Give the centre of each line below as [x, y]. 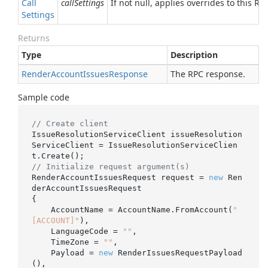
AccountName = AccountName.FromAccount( [141, 209]
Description [194, 55]
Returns [34, 38]
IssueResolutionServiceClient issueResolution [137, 134]
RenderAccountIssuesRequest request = [120, 177]
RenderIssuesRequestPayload [177, 252]
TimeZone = [77, 242]
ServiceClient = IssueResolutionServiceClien [134, 145]
